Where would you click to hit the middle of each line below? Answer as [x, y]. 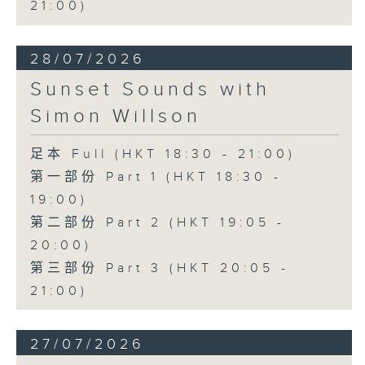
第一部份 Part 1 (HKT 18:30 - [156, 178]
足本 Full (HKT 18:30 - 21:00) [163, 155]
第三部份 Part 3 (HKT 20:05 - [159, 269]
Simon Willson [115, 117]
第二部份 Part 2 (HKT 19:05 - [157, 223]
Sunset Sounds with [150, 90]
